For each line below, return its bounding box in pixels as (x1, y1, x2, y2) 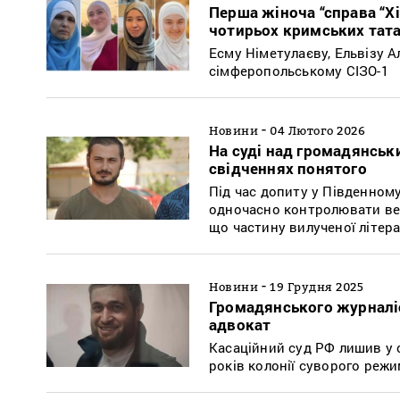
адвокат (209, 313, 271, 335)
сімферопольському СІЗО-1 (209, 61, 388, 79)
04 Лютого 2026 (270, 122, 365, 137)
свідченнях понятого (209, 157, 367, 179)
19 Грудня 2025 (270, 279, 363, 294)
